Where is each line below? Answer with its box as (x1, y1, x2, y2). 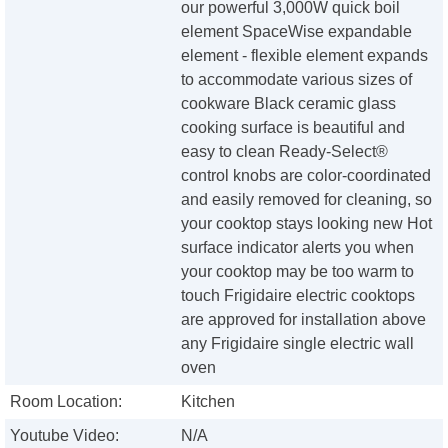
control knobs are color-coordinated (181, 167, 432, 185)
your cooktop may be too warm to (181, 263, 415, 281)
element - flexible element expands (181, 47, 429, 65)
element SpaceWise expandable (181, 23, 413, 41)
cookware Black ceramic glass (181, 95, 397, 113)
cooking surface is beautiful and (181, 119, 406, 137)
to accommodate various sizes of (181, 71, 413, 89)
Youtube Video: (10, 427, 119, 445)
